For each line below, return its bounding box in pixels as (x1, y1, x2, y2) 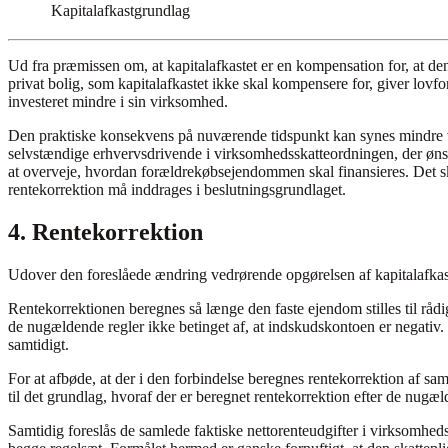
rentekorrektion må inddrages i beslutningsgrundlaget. (8, 181, 346, 199)
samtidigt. (8, 336, 69, 354)
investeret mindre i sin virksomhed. (8, 93, 228, 111)
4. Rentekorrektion (8, 219, 203, 246)
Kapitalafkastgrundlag (51, 2, 190, 20)
